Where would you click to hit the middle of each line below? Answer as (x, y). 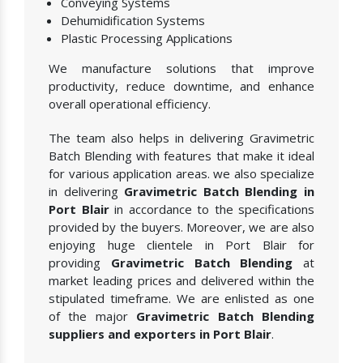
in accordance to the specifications (211, 209)
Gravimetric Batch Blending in (220, 192)
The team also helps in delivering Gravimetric (181, 138)
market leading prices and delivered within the (181, 281)
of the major (93, 316)
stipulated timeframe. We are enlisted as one (181, 299)
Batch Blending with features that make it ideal (181, 156)
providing (80, 263)
